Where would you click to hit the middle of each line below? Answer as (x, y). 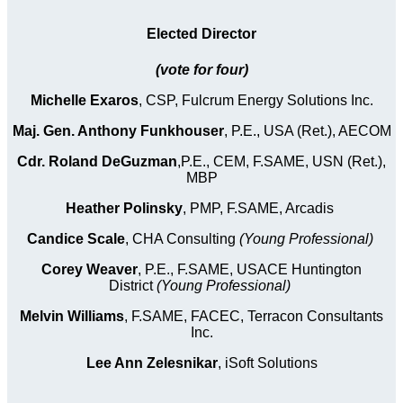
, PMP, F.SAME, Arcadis (260, 208)
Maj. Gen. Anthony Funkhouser (118, 130)
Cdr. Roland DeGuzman (97, 161)
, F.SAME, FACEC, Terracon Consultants (254, 316)
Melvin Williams (72, 316)
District (133, 285)
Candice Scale (76, 238)
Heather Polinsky (124, 208)
